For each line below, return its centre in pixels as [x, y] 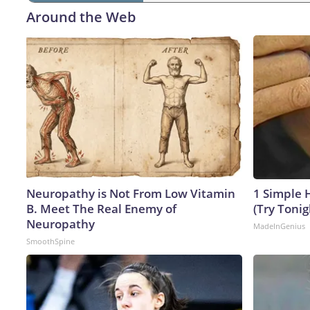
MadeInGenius [279, 226]
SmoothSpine [51, 241]
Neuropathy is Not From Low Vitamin [131, 193]
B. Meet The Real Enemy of [101, 208]
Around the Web [81, 17]
